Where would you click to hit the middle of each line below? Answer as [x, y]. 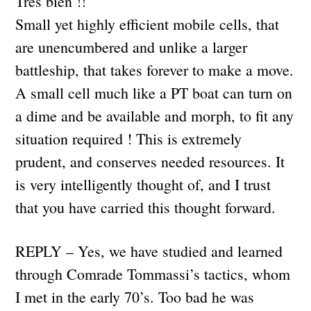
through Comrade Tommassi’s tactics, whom [153, 274]
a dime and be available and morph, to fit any [155, 115]
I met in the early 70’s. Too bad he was [135, 296]
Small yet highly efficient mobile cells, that [148, 24]
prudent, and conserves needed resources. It [150, 161]
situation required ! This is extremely [129, 138]
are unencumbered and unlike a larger [132, 47]
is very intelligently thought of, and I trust [143, 184]
